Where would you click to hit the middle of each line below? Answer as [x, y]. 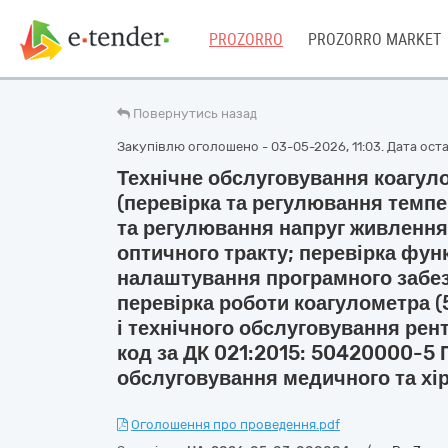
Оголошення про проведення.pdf [235, 424]
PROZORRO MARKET [374, 39]
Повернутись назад [195, 113]
